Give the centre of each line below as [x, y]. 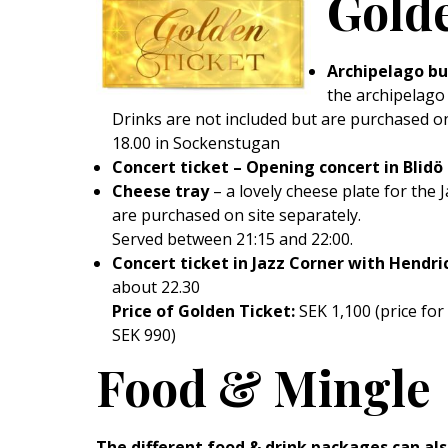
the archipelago [386, 95]
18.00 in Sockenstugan [196, 143]
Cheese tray [160, 191]
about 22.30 [156, 287]
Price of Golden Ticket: [203, 311]
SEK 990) [144, 335]
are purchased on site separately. [236, 215]
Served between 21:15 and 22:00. [232, 239]
